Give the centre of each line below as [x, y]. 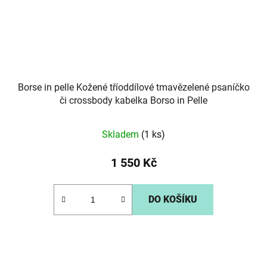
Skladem [122, 135]
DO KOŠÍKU [173, 200]
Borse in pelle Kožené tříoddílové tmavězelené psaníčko [133, 88]
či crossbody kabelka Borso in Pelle [133, 101]
